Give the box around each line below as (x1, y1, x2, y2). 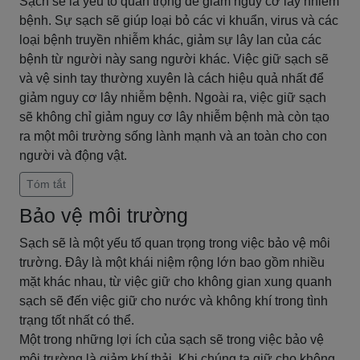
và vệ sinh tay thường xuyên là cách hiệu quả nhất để (19, 72, 324, 85)
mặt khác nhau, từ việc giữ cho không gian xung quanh (19, 275, 332, 288)
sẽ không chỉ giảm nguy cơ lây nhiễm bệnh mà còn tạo (19, 110, 329, 124)
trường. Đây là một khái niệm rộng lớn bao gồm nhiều (19, 256, 325, 269)
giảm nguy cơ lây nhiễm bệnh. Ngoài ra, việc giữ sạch (19, 91, 326, 104)
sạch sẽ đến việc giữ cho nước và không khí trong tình (19, 294, 328, 308)
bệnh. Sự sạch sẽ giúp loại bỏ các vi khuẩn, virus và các (19, 14, 338, 27)
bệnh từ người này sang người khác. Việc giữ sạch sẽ (19, 52, 329, 66)
